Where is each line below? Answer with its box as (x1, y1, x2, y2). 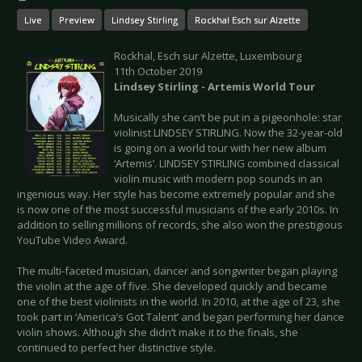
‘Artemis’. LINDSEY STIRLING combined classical (114, 156, 339, 171)
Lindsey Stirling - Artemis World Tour (114, 79, 315, 95)
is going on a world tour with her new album (114, 141, 326, 156)
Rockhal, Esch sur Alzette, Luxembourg (114, 48, 301, 64)
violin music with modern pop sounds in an (114, 171, 322, 187)
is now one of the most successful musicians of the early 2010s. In (17, 202, 339, 217)
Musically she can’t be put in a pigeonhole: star (114, 110, 342, 125)
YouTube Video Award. (17, 233, 128, 248)
